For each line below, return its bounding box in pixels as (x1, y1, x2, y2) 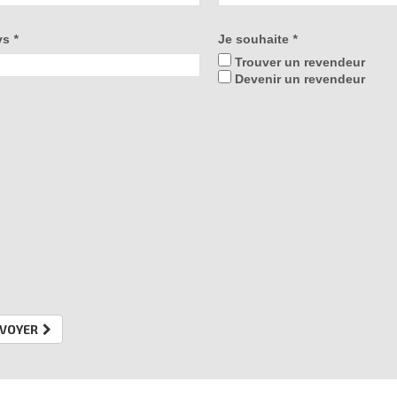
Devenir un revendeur (230, 71, 365, 86)
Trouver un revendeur (230, 54, 365, 69)
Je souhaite (217, 31, 292, 46)
